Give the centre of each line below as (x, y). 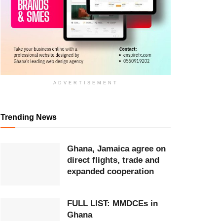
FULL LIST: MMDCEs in (112, 203)
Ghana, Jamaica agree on (116, 149)
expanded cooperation (110, 171)
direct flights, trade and (113, 160)
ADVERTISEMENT (86, 83)
